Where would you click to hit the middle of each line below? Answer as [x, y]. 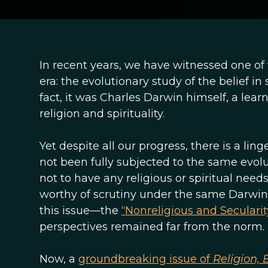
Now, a [59, 259]
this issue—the [80, 211]
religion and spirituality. [102, 114]
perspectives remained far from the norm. [152, 227]
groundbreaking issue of [145, 259]
